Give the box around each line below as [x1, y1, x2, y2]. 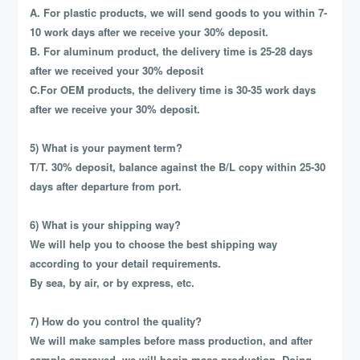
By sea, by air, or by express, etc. [30, 275, 195, 291]
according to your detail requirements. [30, 256, 222, 272]
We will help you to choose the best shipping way [30, 236, 278, 252]
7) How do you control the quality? [30, 313, 202, 329]
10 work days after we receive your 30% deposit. [30, 24, 269, 40]
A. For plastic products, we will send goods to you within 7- [30, 5, 328, 21]
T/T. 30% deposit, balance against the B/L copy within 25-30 [30, 159, 326, 175]
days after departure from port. [30, 178, 182, 194]
